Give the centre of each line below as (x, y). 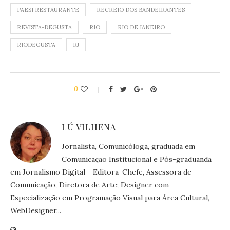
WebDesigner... (36, 210)
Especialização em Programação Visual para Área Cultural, (110, 197)
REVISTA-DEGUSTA (44, 27)
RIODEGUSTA (36, 44)
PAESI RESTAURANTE (48, 9)
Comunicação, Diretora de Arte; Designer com (90, 185)
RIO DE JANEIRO (141, 27)
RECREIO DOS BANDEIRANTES (141, 9)
